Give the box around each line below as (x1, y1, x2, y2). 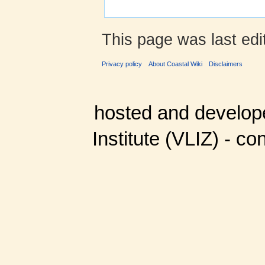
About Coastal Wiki (148, 60, 203, 67)
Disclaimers (209, 60, 243, 67)
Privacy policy (102, 60, 142, 67)
